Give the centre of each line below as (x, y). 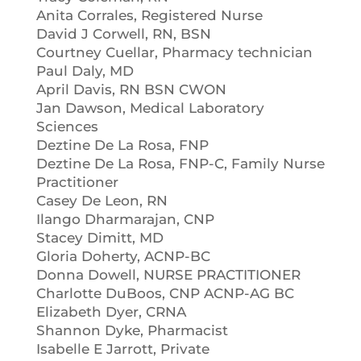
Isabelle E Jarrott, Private (122, 349)
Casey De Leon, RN (102, 201)
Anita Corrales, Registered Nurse (149, 15)
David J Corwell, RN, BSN (123, 34)
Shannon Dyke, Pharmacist (132, 330)
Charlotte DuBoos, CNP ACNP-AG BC (165, 293)
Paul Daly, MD (85, 71)
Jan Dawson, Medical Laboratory (150, 108)
